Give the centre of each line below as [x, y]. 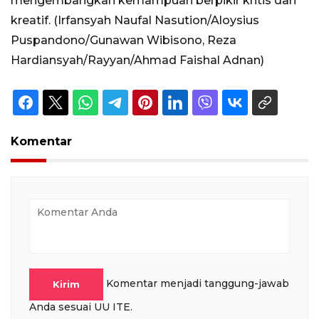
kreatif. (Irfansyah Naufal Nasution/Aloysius [135, 21]
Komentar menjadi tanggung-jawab [198, 283]
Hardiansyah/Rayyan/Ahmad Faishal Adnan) [137, 61]
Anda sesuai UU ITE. [81, 307]
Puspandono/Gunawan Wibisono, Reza [124, 41]
